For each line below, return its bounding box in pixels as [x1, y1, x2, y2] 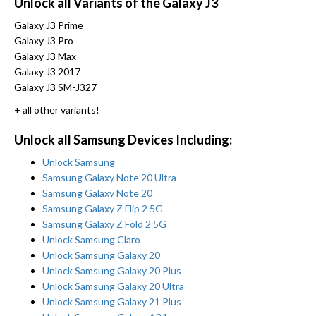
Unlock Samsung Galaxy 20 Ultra [42, 280, 184, 293]
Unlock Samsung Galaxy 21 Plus [42, 296, 181, 308]
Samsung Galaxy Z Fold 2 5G [42, 218, 166, 231]
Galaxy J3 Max [14, 50, 76, 63]
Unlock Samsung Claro [42, 233, 140, 246]
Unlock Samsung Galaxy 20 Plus [42, 265, 181, 277]
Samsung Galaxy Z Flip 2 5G [42, 202, 163, 215]
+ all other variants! [14, 104, 99, 116]
